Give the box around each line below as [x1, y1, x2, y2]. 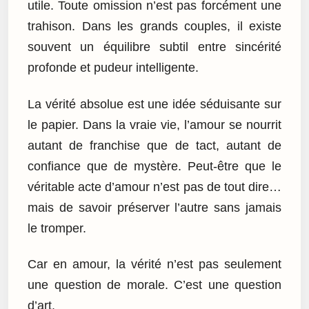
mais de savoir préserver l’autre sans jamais [28, 200, 281, 215]
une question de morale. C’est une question [28, 278, 281, 292]
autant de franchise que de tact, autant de [28, 138, 281, 152]
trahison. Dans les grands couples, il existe [28, 19, 281, 34]
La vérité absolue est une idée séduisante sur [28, 97, 281, 111]
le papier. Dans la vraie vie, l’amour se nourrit [28, 117, 281, 132]
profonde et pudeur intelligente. [28, 61, 199, 75]
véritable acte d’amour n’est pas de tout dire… [28, 179, 281, 194]
